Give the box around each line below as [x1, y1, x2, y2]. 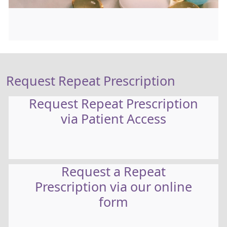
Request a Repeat [61, 165, 166, 178]
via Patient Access [61, 112, 166, 126]
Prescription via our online [35, 180, 192, 194]
